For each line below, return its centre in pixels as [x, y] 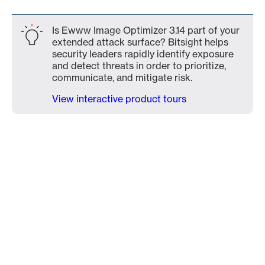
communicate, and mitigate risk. [122, 77]
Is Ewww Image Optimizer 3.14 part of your [146, 30]
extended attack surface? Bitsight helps [140, 42]
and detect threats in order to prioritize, [139, 66]
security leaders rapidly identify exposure [143, 54]
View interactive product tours [119, 99]
